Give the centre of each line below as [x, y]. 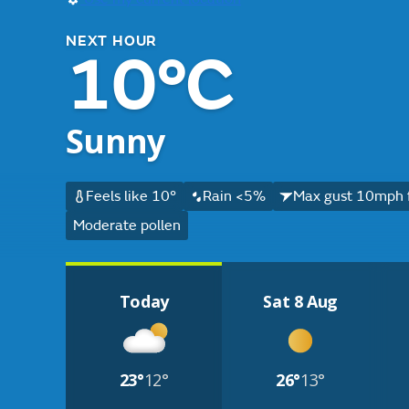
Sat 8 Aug [301, 301]
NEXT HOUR [112, 41]
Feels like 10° [131, 196]
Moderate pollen [127, 225]
